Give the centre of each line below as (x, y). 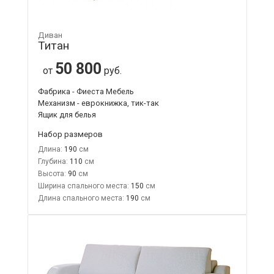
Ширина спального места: (83, 186)
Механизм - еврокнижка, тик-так (98, 103)
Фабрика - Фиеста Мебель (86, 91)
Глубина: (53, 161)
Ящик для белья (67, 114)
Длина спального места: (81, 198)
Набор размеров (70, 134)
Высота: (52, 173)
